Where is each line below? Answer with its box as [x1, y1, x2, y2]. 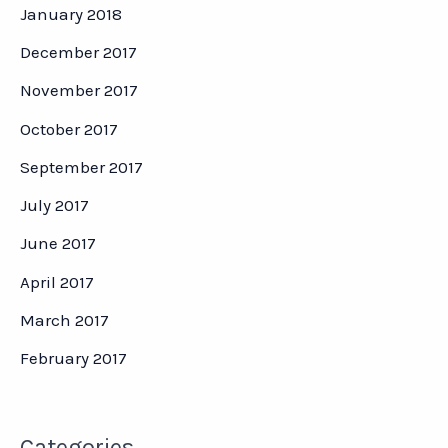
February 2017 [20, 348, 127, 369]
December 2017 [20, 42, 137, 63]
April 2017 [20, 271, 94, 292]
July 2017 [20, 195, 89, 216]
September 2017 [20, 156, 143, 177]
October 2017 [20, 118, 118, 139]
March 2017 [20, 309, 109, 330]
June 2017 [20, 233, 96, 254]
